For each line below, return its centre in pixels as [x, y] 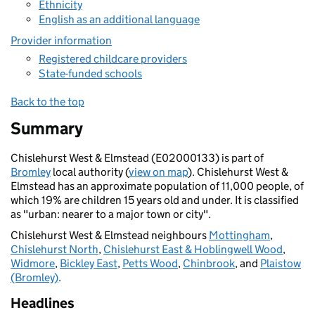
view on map [158, 172]
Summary [47, 128]
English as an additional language [119, 19]
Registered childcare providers [113, 58]
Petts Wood [150, 263]
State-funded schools [90, 73]
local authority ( [90, 172]
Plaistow [281, 263]
